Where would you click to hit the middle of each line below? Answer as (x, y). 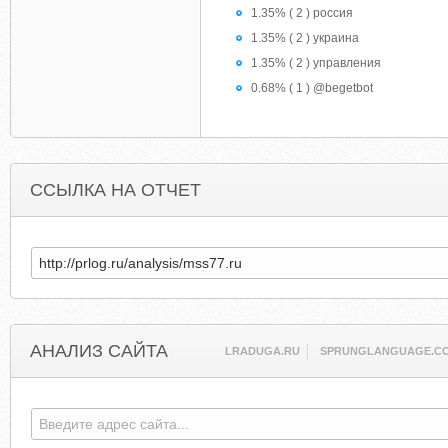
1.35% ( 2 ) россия (302, 13)
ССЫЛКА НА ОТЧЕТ (115, 190)
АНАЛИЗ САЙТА (99, 351)
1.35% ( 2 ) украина (305, 38)
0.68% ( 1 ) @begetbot (312, 88)
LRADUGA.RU (263, 351)
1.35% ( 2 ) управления (316, 63)
